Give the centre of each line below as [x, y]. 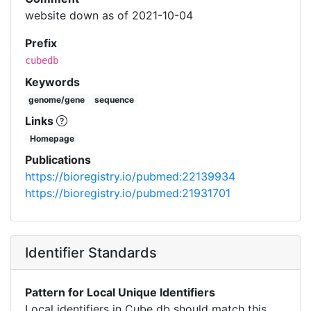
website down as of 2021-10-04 [109, 16]
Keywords [52, 82]
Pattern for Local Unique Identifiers [120, 293]
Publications [58, 160]
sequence [115, 100]
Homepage [52, 139]
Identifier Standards [91, 253]
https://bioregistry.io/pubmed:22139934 [130, 177]
